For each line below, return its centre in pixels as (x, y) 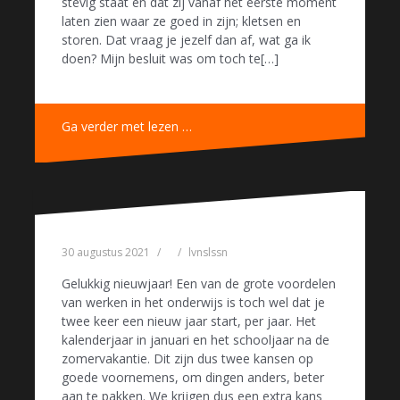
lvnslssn (208, 252)
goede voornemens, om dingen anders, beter (193, 377)
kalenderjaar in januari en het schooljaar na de (196, 339)
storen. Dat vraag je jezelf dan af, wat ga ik (186, 40)
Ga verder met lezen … (127, 127)
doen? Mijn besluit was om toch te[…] (170, 59)
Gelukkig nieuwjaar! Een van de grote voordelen (199, 283)
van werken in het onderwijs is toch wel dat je (193, 302)
